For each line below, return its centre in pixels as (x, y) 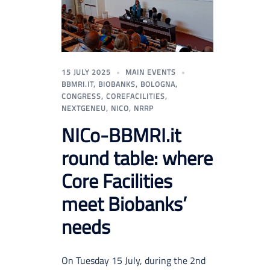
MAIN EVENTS (151, 72)
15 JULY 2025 (86, 72)
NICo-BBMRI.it (121, 135)
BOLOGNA (158, 84)
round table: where (137, 158)
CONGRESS (81, 96)
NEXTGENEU (84, 108)
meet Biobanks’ (124, 204)
